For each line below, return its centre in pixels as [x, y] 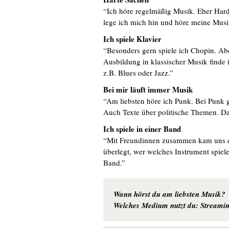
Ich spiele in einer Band [142, 129]
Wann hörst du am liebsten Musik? [169, 194]
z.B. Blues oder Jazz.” [138, 73]
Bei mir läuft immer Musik [148, 89]
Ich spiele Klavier [132, 39]
